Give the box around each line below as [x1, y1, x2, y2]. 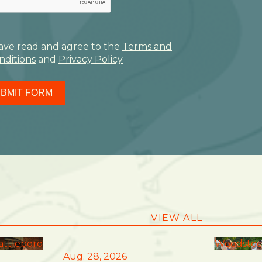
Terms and [122, 41, 172, 52]
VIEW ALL [151, 212, 202, 223]
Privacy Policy [58, 54, 123, 65]
